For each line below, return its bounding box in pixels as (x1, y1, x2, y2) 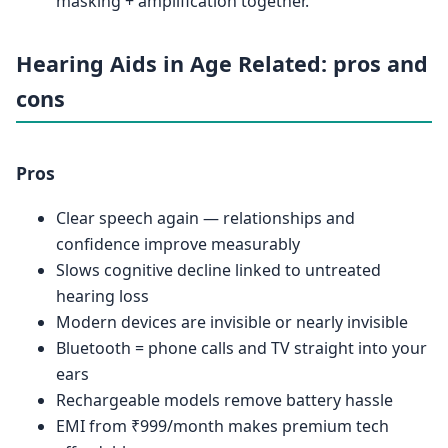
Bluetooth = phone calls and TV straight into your (56, 337, 427, 360)
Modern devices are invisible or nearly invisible (56, 311, 408, 334)
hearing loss (56, 285, 149, 308)
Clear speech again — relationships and (56, 207, 355, 230)
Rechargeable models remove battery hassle (56, 389, 393, 412)
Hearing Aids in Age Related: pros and (16, 49, 428, 79)
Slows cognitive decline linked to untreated (56, 259, 381, 282)
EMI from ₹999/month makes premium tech (56, 415, 389, 438)
